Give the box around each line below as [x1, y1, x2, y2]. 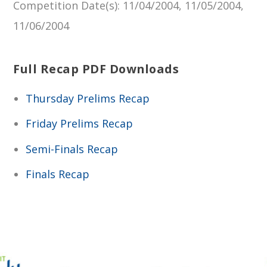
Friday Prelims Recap [25, 116, 133, 131]
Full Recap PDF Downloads [13, 60, 179, 77]
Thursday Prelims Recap [25, 91, 150, 105]
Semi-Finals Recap [25, 141, 118, 156]
